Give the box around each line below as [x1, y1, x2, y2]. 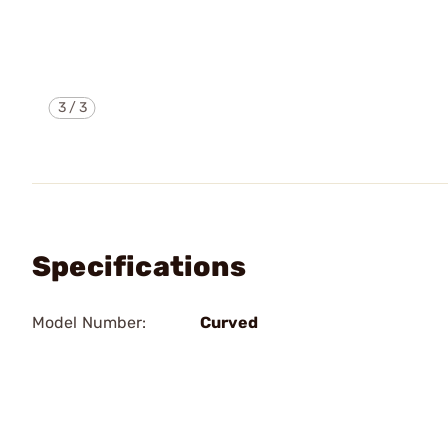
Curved [200, 313, 258, 332]
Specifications [32, 250, 246, 283]
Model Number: [32, 313, 147, 332]
